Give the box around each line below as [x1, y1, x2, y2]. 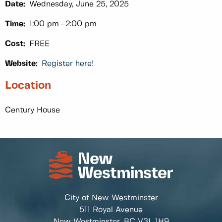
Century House [5, 106, 60, 114]
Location [5, 80, 51, 91]
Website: [5, 60, 38, 68]
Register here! [42, 60, 94, 68]
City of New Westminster [64, 194, 158, 202]
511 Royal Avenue [79, 206, 143, 214]
